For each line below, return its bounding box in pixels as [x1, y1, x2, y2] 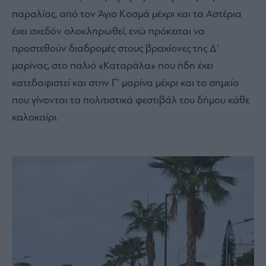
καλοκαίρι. [12, 112, 58, 123]
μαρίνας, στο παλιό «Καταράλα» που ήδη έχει [12, 60, 213, 72]
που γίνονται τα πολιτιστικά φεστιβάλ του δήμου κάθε [12, 94, 249, 106]
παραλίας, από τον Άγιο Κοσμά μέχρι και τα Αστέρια [12, 8, 242, 20]
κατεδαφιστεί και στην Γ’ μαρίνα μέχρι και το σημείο [12, 77, 239, 89]
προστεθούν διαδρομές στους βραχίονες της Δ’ [12, 43, 219, 55]
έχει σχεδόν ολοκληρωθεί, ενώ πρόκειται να [12, 26, 205, 37]
